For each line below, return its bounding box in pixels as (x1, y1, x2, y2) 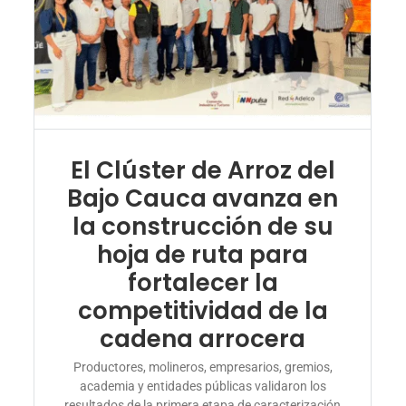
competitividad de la (77, 294, 328, 327)
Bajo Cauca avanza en (67, 181, 339, 215)
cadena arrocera (100, 322, 306, 355)
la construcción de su (72, 209, 333, 243)
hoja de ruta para (97, 237, 309, 271)
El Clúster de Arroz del (70, 153, 335, 187)
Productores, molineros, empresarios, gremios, (72, 359, 333, 374)
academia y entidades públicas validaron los (79, 378, 326, 393)
